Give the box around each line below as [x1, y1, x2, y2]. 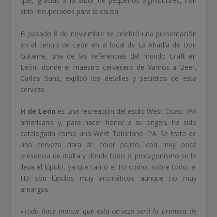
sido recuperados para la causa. [20, 7, 120, 16]
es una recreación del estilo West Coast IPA [55, 107, 197, 116]
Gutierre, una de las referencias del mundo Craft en [20, 51, 197, 61]
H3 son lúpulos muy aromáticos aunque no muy [20, 173, 197, 183]
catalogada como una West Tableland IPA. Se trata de [20, 129, 197, 139]
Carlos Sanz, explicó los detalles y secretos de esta [20, 73, 197, 83]
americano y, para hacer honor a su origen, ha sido [20, 118, 197, 127]
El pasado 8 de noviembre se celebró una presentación [20, 29, 197, 38]
